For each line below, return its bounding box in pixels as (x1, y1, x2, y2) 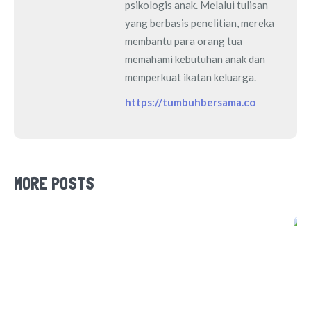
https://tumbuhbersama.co (125, 95, 255, 108)
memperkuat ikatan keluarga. (125, 70, 256, 83)
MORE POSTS (14, 173, 94, 194)
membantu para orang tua (125, 34, 242, 47)
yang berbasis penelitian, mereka (125, 16, 274, 29)
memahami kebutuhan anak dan (125, 52, 265, 65)
